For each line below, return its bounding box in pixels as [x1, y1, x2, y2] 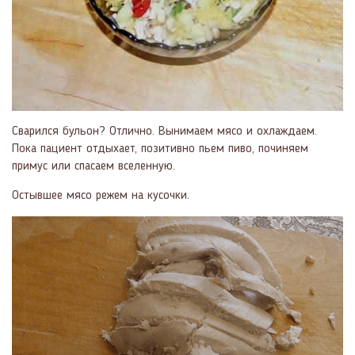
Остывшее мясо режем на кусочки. [12, 189, 189, 203]
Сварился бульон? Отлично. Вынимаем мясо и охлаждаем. [12, 125, 317, 139]
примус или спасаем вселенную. [12, 160, 175, 174]
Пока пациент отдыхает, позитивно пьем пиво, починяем [12, 143, 308, 156]
